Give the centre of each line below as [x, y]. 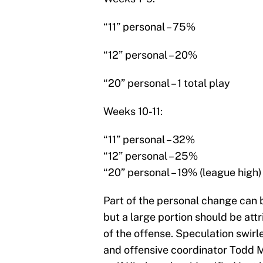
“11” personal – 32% [149, 140]
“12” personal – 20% [150, 55]
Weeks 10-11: [133, 112]
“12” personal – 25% [151, 156]
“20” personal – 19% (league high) [183, 173]
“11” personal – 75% [149, 27]
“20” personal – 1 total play [167, 83]
